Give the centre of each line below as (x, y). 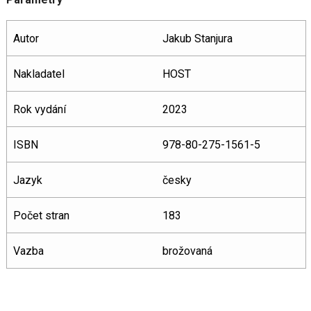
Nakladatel (39, 74)
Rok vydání (39, 109)
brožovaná (187, 251)
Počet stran (41, 215)
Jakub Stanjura (197, 38)
